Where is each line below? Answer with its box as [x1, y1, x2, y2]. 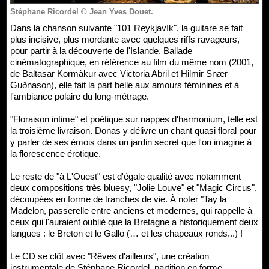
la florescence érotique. [10, 148, 101, 159]
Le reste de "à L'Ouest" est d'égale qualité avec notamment [10, 171, 241, 181]
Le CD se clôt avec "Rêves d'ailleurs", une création [10, 250, 209, 261]
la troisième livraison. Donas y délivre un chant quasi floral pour [10, 125, 256, 136]
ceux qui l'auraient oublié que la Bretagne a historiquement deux [10, 216, 258, 227]
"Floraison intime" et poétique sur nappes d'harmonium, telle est [10, 113, 258, 124]
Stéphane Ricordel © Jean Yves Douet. [10, 7, 153, 16]
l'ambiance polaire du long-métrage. [10, 91, 149, 101]
